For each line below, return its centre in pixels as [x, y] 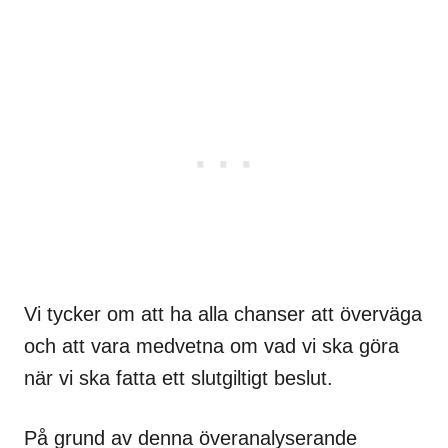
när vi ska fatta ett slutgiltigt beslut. [178, 377]
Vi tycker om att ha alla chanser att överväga [223, 313]
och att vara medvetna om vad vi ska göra [211, 345]
